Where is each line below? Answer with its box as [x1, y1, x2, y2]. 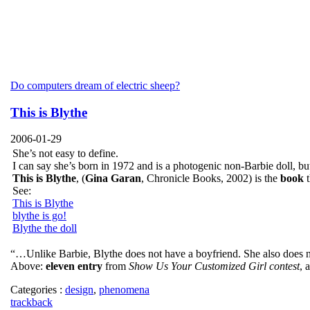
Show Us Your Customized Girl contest [129, 260, 300, 273]
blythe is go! [12, 210, 66, 222]
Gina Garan [85, 172, 141, 185]
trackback [10, 296, 53, 309]
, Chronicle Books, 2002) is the [141, 172, 280, 185]
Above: [10, 260, 46, 273]
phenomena [99, 284, 149, 296]
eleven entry [46, 260, 102, 273]
